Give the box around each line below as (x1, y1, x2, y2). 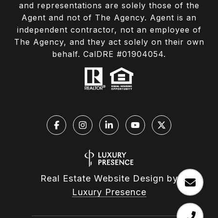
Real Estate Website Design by (40, 173, 178, 183)
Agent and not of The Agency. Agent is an (21, 13, 197, 23)
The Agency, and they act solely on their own (14, 37, 204, 47)
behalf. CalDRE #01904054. (52, 49, 166, 59)
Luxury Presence (72, 186, 146, 197)
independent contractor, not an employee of (17, 25, 201, 35)
